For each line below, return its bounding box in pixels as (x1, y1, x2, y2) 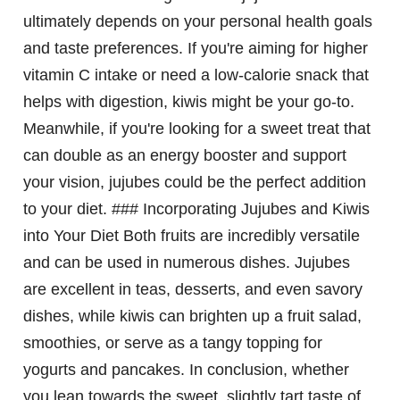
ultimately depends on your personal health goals (23, 12, 372, 31)
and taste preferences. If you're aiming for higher (23, 39, 368, 58)
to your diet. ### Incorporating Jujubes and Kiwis (23, 200, 370, 219)
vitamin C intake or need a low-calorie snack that (23, 66, 369, 85)
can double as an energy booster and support (23, 146, 346, 165)
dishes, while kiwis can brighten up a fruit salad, (23, 307, 362, 326)
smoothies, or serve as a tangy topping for (23, 334, 322, 353)
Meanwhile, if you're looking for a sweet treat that (23, 120, 371, 138)
